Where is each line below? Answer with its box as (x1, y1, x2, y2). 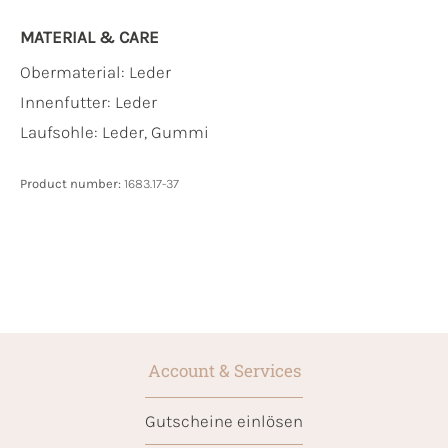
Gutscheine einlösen (145, 410, 303, 431)
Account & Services (147, 358, 301, 382)
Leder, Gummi (102, 121, 209, 142)
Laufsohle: (20, 121, 102, 142)
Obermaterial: (20, 61, 129, 82)
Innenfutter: (20, 91, 115, 112)
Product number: (20, 175, 124, 191)
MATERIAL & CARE (20, 26, 159, 47)
